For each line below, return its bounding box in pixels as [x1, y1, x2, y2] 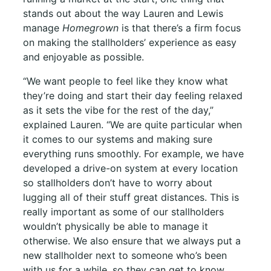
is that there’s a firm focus [119, 21, 241, 34]
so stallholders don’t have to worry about [23, 176, 212, 189]
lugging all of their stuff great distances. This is [23, 191, 239, 203]
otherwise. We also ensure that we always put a [23, 234, 241, 247]
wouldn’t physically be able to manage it [23, 220, 208, 232]
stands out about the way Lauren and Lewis [23, 7, 223, 19]
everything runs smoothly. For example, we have [23, 147, 244, 160]
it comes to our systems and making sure [23, 132, 212, 145]
